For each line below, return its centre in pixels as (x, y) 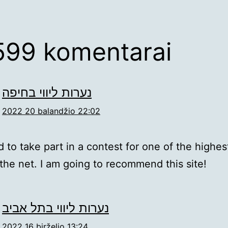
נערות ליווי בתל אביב (55, 208)
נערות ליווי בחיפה (47, 92)
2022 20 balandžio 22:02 (51, 111)
